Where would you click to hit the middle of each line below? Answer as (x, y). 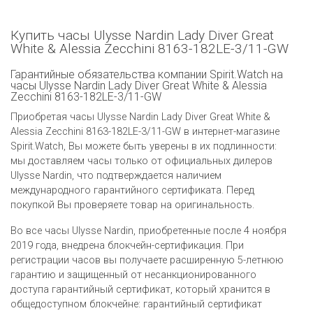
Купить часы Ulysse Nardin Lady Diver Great (142, 35)
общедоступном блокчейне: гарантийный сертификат (136, 304)
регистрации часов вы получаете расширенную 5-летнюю (147, 260)
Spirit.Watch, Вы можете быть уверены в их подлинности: (144, 146)
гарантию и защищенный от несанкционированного (133, 275)
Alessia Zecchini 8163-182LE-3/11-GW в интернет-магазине (145, 131)
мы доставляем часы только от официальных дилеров (141, 161)
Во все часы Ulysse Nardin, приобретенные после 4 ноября (148, 231)
